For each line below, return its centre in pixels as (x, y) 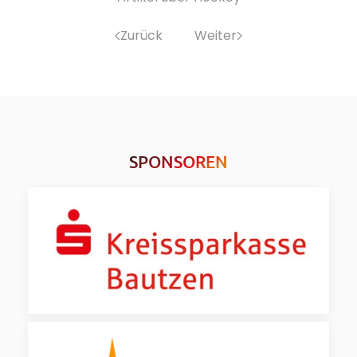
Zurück (141, 35)
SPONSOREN (178, 161)
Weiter (216, 35)
